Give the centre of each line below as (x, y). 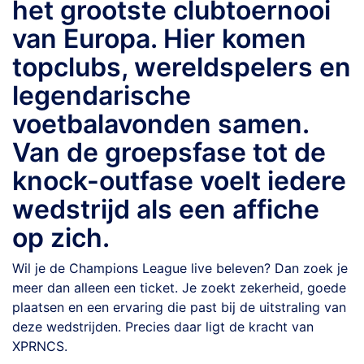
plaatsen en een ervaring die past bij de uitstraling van (179, 307)
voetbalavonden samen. (160, 124)
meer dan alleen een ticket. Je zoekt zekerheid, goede (179, 288)
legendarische (102, 95)
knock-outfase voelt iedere (179, 181)
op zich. (61, 238)
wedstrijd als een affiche (166, 209)
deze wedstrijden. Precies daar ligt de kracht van (163, 327)
